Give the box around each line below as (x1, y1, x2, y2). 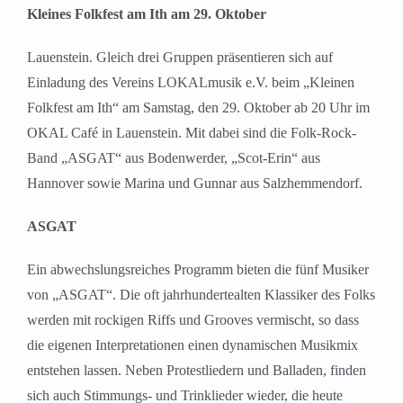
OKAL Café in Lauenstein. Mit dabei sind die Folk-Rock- (27, 125, 356, 141)
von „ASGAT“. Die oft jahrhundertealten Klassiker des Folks (27, 287, 375, 303)
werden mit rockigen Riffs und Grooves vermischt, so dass (27, 312, 359, 328)
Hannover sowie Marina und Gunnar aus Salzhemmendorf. (27, 175, 363, 192)
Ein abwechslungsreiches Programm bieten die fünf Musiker (27, 262, 369, 278)
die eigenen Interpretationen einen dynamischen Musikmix (27, 337, 358, 354)
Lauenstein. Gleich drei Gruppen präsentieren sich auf (27, 49, 333, 66)
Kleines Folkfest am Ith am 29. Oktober (27, 6, 266, 22)
